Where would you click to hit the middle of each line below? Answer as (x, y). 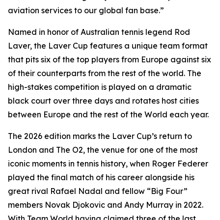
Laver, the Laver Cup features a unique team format (108, 46)
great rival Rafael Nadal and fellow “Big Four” (98, 191)
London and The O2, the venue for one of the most (103, 150)
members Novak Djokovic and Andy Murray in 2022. (106, 205)
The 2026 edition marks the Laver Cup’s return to (100, 136)
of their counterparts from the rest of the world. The (105, 73)
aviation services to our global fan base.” (86, 10)
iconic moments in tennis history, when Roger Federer (108, 164)
